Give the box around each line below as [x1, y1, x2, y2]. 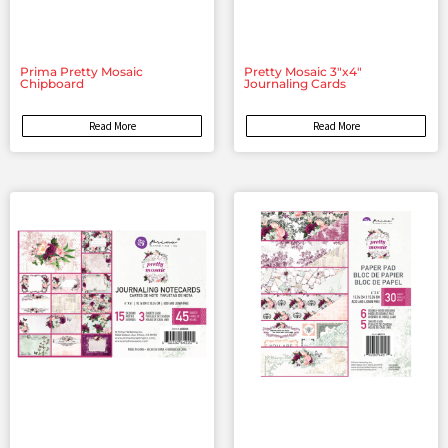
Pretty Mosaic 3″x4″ [244, 64, 362, 80]
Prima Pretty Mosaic [20, 64, 143, 80]
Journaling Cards [244, 76, 346, 92]
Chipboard [20, 76, 84, 92]
